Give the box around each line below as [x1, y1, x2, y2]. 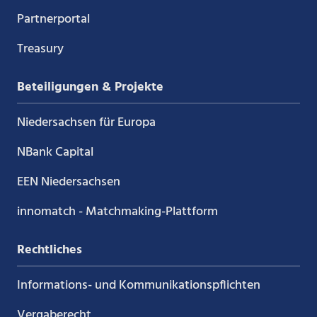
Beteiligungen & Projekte [16, 76, 163, 98]
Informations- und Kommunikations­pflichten [16, 275, 260, 296]
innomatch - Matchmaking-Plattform [16, 201, 218, 222]
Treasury [16, 38, 64, 59]
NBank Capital [16, 142, 93, 163]
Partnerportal [16, 8, 90, 30]
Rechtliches [16, 239, 82, 260]
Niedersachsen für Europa [16, 112, 156, 133]
